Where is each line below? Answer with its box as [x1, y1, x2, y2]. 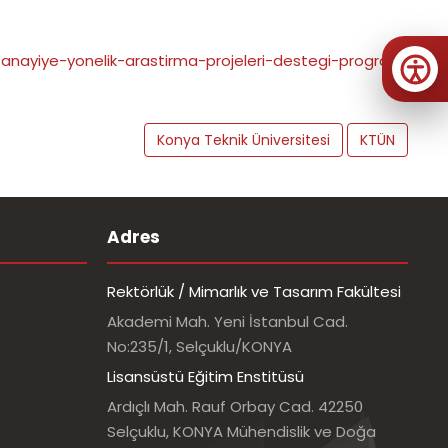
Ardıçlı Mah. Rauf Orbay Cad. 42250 [107, 396, 363, 418]
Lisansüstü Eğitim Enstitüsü [107, 366, 304, 388]
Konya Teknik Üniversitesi [157, 130, 330, 151]
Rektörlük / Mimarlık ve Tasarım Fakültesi [107, 281, 401, 303]
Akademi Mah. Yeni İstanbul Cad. [107, 311, 348, 333]
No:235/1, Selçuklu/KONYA [107, 336, 292, 358]
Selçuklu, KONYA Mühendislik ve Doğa [107, 421, 376, 443]
